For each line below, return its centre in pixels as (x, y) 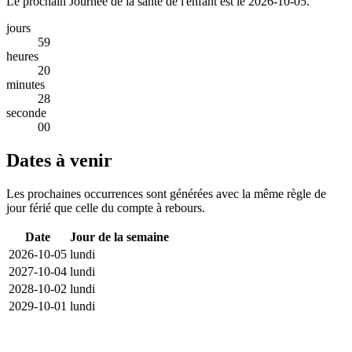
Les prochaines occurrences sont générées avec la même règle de (166, 193)
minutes (26, 84)
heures (22, 56)
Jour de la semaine (119, 236)
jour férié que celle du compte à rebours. (106, 207)
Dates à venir (59, 160)
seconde (26, 112)
